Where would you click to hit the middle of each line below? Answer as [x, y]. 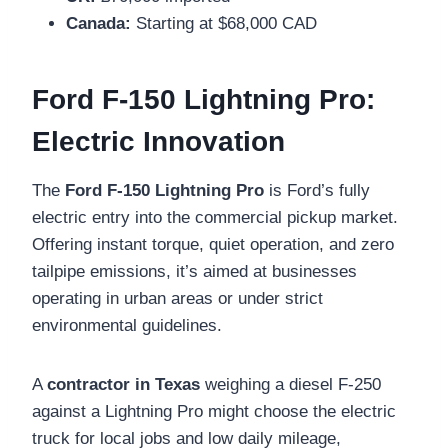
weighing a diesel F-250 [290, 384]
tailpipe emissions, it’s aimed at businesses [194, 271]
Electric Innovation [158, 141]
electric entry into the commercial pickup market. [215, 217]
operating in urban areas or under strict [177, 298]
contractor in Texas [123, 384]
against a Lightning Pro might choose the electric [214, 411]
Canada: [98, 23]
